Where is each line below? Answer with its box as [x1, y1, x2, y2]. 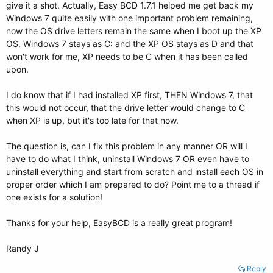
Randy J [6, 243, 39, 253]
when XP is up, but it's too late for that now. [6, 115, 179, 126]
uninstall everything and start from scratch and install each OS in [6, 166, 263, 177]
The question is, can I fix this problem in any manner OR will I [6, 141, 247, 151]
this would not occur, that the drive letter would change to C [6, 102, 245, 113]
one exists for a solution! [6, 192, 102, 202]
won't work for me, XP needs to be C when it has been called [6, 51, 248, 62]
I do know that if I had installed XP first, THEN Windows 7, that [6, 90, 253, 100]
